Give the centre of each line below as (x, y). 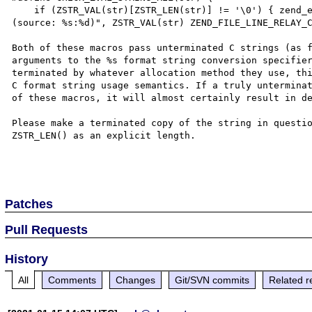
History (27, 259)
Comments (72, 280)
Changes (136, 280)
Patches (29, 204)
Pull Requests (47, 229)
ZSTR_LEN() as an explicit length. (104, 135)
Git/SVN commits (212, 280)
